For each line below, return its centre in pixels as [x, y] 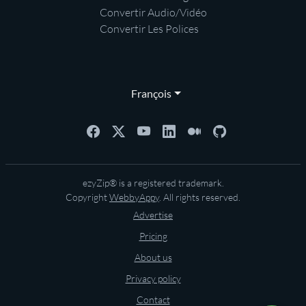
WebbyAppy [134, 197]
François [149, 94]
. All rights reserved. [200, 197]
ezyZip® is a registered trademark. [153, 183]
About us [153, 258]
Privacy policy [153, 279]
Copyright [87, 197]
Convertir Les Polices [149, 29]
